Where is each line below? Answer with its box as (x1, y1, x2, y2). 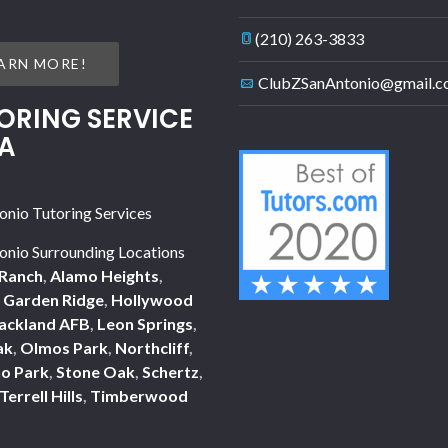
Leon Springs (96, 314, 193, 333)
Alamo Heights (49, 266, 159, 285)
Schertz (141, 362, 199, 381)
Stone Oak (55, 362, 135, 381)
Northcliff (114, 338, 189, 357)
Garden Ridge (2, 290, 104, 309)
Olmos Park (19, 338, 108, 357)
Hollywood (110, 290, 193, 309)
